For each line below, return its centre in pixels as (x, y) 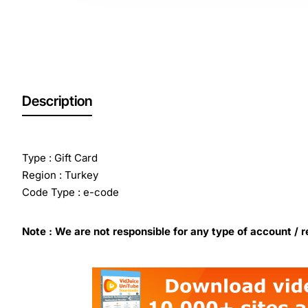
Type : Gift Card (60, 158)
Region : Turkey (60, 175)
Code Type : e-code (70, 192)
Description (57, 101)
